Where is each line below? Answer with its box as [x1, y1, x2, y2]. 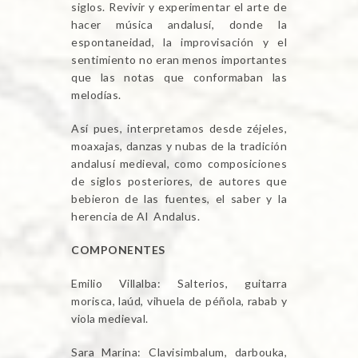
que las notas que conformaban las [71, 70, 287, 84]
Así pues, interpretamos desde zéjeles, [71, 121, 287, 135]
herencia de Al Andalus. [71, 209, 200, 223]
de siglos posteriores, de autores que [71, 173, 287, 188]
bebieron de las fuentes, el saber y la [71, 191, 287, 205]
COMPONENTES [71, 242, 165, 257]
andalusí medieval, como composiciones [71, 156, 287, 170]
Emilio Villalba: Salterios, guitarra [71, 276, 287, 290]
